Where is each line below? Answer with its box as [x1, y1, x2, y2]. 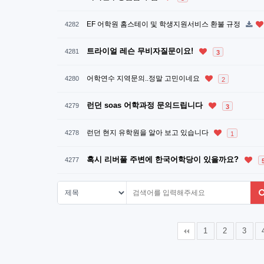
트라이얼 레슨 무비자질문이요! [87, 47, 196, 55]
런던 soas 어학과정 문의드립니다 [87, 101, 205, 110]
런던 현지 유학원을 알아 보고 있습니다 [87, 128, 210, 137]
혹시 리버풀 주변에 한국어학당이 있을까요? [87, 155, 241, 164]
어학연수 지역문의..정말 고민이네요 [87, 74, 202, 82]
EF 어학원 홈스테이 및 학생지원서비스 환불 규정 [87, 20, 242, 28]
